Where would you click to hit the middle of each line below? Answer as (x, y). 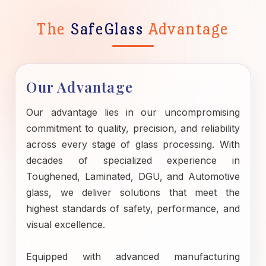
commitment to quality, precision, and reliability (133, 128)
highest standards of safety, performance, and (133, 208)
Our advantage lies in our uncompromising (133, 112)
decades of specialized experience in (133, 160)
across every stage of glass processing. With (133, 144)
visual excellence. (66, 224)
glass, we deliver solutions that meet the (133, 192)
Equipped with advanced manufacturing (133, 256)
